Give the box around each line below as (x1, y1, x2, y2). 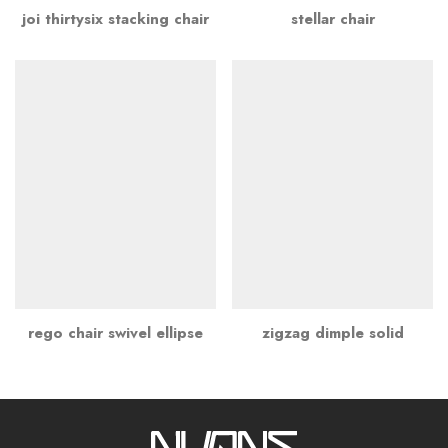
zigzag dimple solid (261, 321, 404, 344)
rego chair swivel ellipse (28, 321, 203, 344)
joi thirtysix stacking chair (22, 7, 209, 30)
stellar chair (290, 7, 375, 30)
